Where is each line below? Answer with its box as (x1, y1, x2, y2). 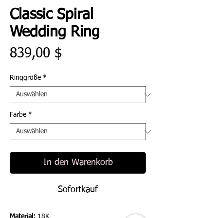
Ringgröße (10, 74, 41, 82)
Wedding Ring (10, 25, 100, 40)
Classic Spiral (10, 8, 93, 23)
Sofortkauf (58, 185, 98, 195)
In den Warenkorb (43, 158, 113, 167)
